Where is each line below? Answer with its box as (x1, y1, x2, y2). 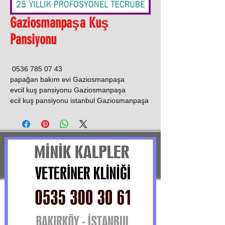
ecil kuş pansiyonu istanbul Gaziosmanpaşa (10, 96, 149, 104)
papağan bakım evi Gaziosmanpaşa (10, 75, 125, 83)
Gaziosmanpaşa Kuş (10, 15, 109, 31)
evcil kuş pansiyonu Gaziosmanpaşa (10, 86, 126, 94)
